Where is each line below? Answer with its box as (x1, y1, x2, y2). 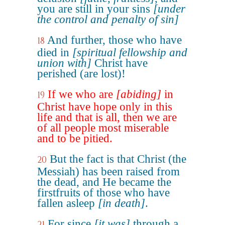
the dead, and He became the (37, 176, 171, 188)
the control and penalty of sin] (37, 13, 179, 26)
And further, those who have (47, 34, 182, 46)
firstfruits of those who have (37, 186, 170, 199)
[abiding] (116, 88, 161, 100)
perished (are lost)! (37, 67, 126, 80)
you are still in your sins (37, 3, 153, 15)
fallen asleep (37, 197, 98, 209)
